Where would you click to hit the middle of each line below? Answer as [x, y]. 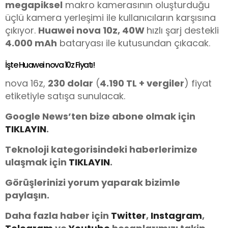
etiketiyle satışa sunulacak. [65, 96]
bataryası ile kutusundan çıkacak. [134, 43]
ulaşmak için [37, 162]
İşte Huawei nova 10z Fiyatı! [50, 65]
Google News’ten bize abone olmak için [100, 116]
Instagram [176, 215]
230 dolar [70, 83]
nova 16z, [26, 83]
